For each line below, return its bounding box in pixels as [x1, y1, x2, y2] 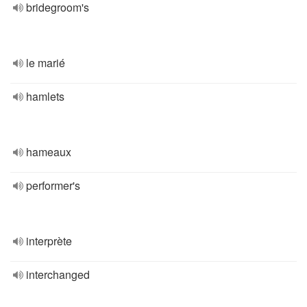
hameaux [26, 144, 71, 160]
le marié [26, 55, 65, 71]
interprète [26, 233, 72, 249]
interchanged [26, 267, 90, 282]
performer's [26, 177, 80, 193]
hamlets [26, 88, 64, 104]
